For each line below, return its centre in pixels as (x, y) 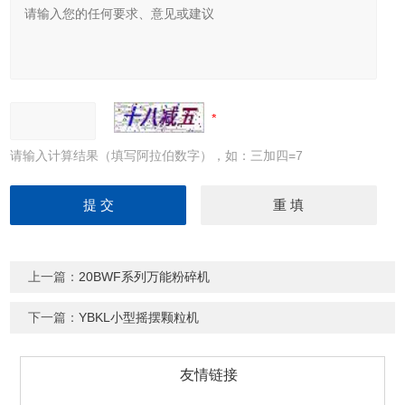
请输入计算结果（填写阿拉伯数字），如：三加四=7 (157, 155)
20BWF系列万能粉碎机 (145, 277)
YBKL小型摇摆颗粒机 (139, 317)
